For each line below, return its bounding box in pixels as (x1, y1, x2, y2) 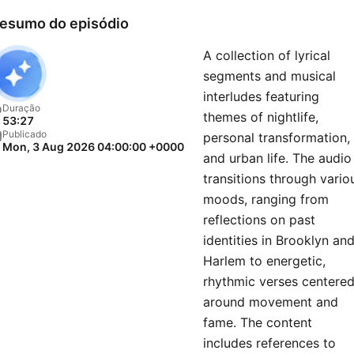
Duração (2, 102, 40, 114)
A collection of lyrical (203, 47, 330, 63)
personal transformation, (203, 130, 350, 145)
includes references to (203, 335, 336, 351)
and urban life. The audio (203, 150, 352, 166)
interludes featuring (203, 88, 319, 104)
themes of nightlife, (203, 109, 318, 125)
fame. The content (203, 314, 312, 330)
